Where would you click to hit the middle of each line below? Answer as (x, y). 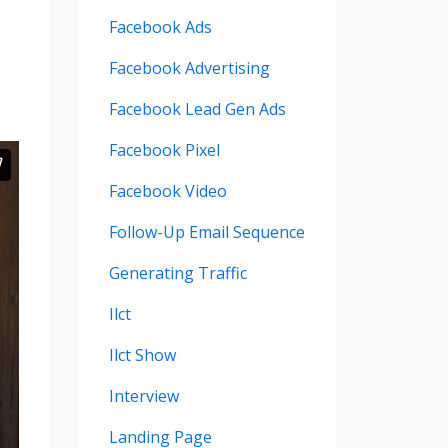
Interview (143, 395)
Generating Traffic (177, 272)
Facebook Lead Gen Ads (197, 108)
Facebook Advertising (189, 67)
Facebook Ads (160, 26)
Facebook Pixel (164, 149)
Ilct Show (142, 354)
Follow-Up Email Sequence (206, 231)
